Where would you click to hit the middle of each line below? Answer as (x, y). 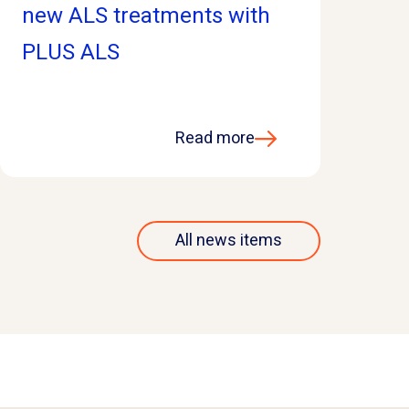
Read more (215, 138)
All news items (229, 240)
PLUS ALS (70, 52)
